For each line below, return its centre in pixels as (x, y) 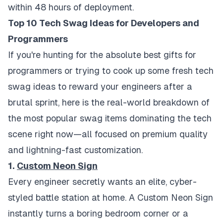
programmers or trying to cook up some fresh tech (111, 71)
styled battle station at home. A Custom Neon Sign (111, 198)
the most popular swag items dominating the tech (110, 118)
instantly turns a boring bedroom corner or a (98, 214)
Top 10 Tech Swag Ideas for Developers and (104, 23)
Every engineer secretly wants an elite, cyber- (102, 182)
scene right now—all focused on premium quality (108, 134)
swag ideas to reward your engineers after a (100, 87)
